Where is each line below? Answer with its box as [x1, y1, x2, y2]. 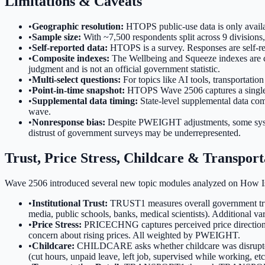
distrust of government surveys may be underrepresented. [28, 128, 241, 138]
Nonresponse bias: [32, 117, 105, 128]
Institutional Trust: [32, 198, 108, 209]
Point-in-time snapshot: [32, 85, 125, 96]
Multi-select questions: [32, 75, 121, 85]
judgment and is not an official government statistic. [28, 64, 220, 75]
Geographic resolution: [32, 21, 124, 32]
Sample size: [32, 32, 81, 43]
